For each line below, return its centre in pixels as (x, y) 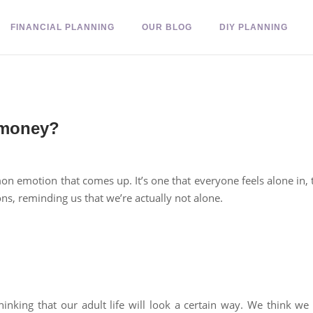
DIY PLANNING (254, 27)
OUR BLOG (167, 27)
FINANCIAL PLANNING (63, 27)
